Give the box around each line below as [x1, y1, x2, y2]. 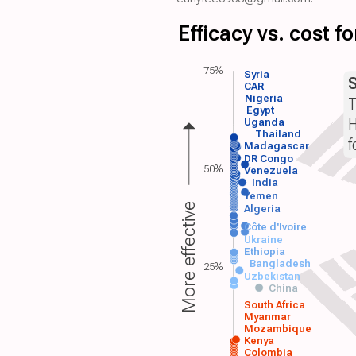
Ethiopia [244, 245, 286, 257]
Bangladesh [249, 257, 311, 269]
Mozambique [244, 323, 312, 335]
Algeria [243, 202, 281, 215]
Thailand [254, 128, 301, 141]
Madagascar [244, 140, 310, 153]
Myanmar [244, 311, 292, 323]
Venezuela [243, 164, 299, 176]
